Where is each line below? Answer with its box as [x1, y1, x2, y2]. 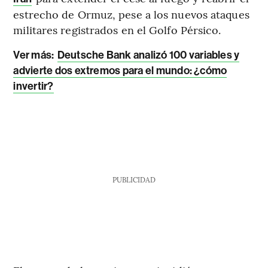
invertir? [13, 79, 54, 93]
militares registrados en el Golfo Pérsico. [13, 22, 221, 37]
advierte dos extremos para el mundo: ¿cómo [13, 63, 227, 77]
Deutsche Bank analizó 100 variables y [57, 48, 240, 62]
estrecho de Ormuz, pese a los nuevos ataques [13, 6, 249, 22]
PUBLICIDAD [112, 174, 156, 184]
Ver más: [13, 48, 56, 62]
